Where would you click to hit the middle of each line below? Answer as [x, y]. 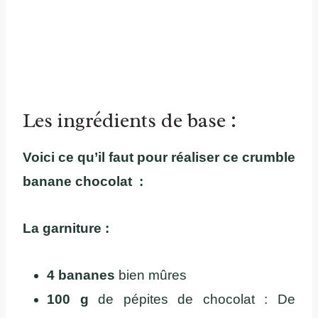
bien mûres [151, 275]
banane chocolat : [83, 182]
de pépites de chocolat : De [192, 300]
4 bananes [81, 275]
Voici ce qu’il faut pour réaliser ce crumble [159, 158]
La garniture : [66, 229]
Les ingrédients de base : [130, 121]
